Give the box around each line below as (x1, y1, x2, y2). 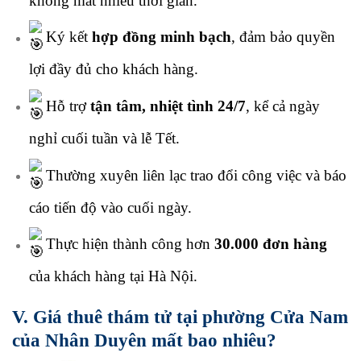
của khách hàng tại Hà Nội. (28, 268, 197, 285)
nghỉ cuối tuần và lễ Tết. (28, 129, 180, 147)
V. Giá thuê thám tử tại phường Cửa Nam (12, 305, 348, 327)
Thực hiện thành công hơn (41, 235, 214, 253)
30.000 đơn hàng (214, 235, 327, 253)
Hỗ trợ (41, 98, 90, 115)
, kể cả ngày (245, 98, 320, 115)
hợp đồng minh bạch (91, 28, 231, 46)
